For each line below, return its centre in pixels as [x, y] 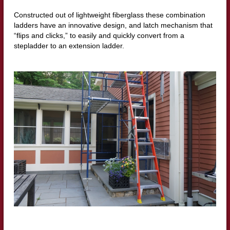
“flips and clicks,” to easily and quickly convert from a [99, 35]
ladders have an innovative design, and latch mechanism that [113, 25]
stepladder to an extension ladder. [69, 45]
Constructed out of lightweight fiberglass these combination [109, 15]
